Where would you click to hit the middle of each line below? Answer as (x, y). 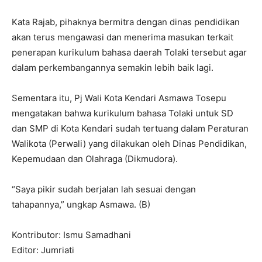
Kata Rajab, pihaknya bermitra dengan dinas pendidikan (126, 22)
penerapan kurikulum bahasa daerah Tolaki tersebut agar (129, 52)
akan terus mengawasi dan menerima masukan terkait (123, 37)
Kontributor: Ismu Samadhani (71, 235)
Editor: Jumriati (43, 250)
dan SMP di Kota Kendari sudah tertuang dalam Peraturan (130, 128)
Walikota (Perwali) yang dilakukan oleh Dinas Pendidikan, (129, 143)
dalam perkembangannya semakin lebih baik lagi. (113, 67)
